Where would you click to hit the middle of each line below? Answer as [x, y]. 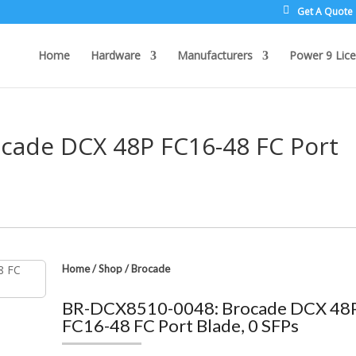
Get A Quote [325, 12]
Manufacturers [215, 55]
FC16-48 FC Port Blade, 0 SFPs [181, 325]
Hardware [115, 55]
